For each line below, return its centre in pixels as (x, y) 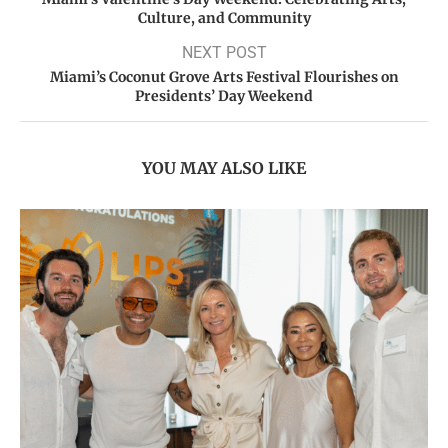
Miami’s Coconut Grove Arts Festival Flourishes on (224, 76)
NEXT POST (224, 52)
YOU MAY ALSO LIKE (224, 167)
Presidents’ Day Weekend (224, 95)
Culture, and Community (224, 17)
